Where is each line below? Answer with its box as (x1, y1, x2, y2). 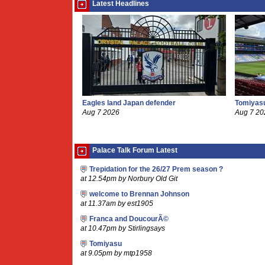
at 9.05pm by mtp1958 (80, 250, 152, 257)
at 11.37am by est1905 (80, 200, 153, 207)
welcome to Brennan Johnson (89, 190, 189, 198)
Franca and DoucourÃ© (89, 215, 169, 222)
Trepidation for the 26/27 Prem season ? (89, 166, 223, 173)
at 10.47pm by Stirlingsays (80, 225, 165, 232)
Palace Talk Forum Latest (92, 147, 177, 154)
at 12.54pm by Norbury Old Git (80, 175, 177, 182)
